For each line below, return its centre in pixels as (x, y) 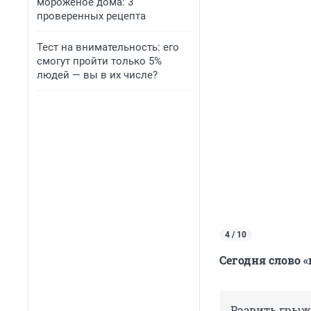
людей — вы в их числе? (97, 75)
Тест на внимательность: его (108, 47)
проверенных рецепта (91, 16)
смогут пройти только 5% (99, 61)
